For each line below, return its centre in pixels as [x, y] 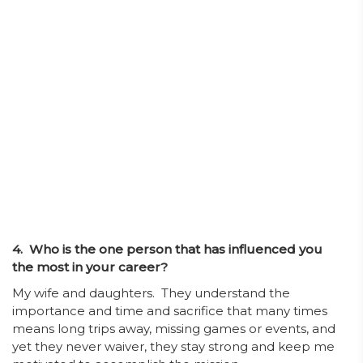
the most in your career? [92, 267]
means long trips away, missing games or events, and [174, 329]
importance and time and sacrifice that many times [170, 311]
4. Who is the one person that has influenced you [167, 249]
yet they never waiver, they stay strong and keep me [173, 346]
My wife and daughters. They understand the [151, 293]
